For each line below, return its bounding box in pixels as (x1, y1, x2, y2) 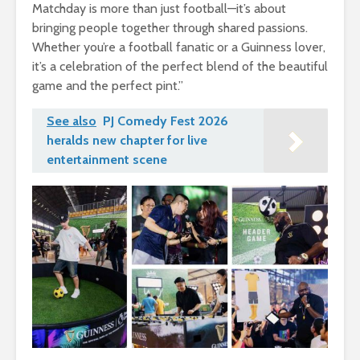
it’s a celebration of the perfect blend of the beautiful (32, 58, 328, 74)
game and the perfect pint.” (32, 77, 183, 93)
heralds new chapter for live (47, 132, 207, 148)
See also (47, 112, 96, 129)
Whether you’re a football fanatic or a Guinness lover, (32, 39, 325, 55)
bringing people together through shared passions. (32, 19, 308, 35)
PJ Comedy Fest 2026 (103, 112, 228, 129)
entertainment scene (47, 151, 167, 167)
